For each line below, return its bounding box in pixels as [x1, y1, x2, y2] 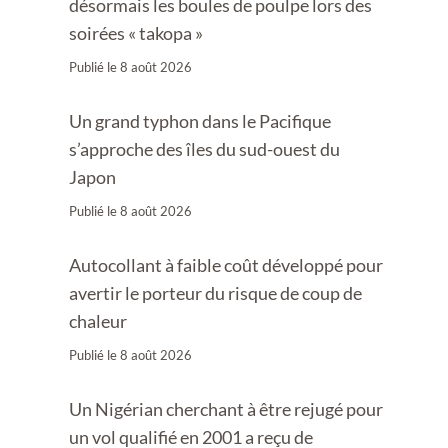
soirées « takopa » [69, 21, 204, 44]
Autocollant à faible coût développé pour [69, 253, 384, 276]
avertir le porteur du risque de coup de [69, 281, 363, 304]
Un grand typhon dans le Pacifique [69, 109, 332, 132]
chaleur [69, 309, 128, 332]
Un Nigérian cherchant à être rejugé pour [69, 397, 384, 420]
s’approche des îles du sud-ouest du [69, 137, 341, 160]
